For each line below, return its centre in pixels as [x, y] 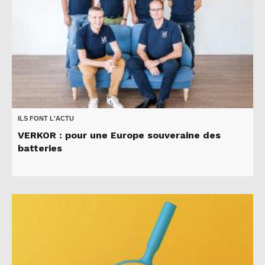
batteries [40, 148]
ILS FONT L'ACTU [46, 118]
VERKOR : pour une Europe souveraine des [119, 135]
